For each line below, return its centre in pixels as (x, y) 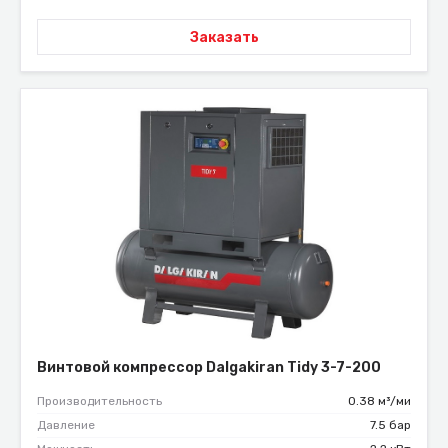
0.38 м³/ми (379, 400)
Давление (66, 424)
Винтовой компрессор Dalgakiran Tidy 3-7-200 (209, 367)
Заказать (224, 37)
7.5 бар (390, 424)
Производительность (99, 400)
